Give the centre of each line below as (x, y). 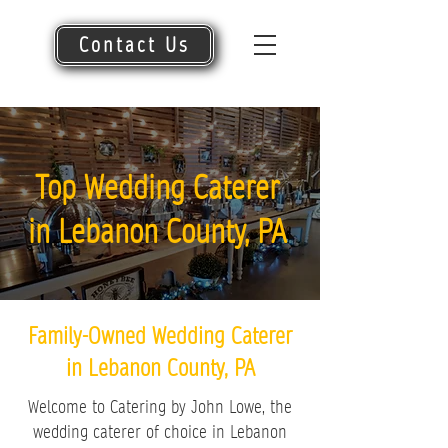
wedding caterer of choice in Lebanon (160, 431)
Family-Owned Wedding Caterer (160, 336)
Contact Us (134, 45)
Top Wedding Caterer (156, 188)
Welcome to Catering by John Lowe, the (160, 406)
